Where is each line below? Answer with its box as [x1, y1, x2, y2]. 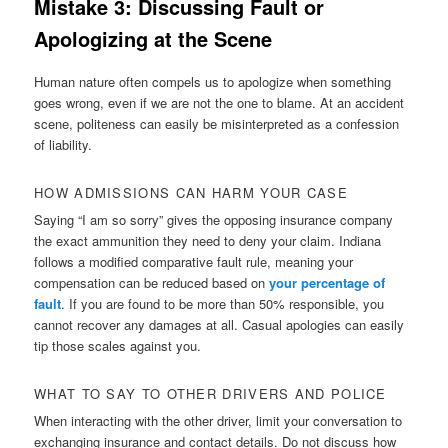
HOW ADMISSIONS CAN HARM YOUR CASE [34, 182, 348, 202]
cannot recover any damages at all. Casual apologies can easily [34, 314, 405, 334]
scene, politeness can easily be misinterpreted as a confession [34, 113, 400, 133]
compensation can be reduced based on [34, 272, 270, 292]
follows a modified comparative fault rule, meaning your [34, 251, 354, 271]
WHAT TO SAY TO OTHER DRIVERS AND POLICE [34, 384, 387, 404]
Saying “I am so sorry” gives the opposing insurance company [34, 209, 394, 229]
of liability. [34, 134, 93, 154]
